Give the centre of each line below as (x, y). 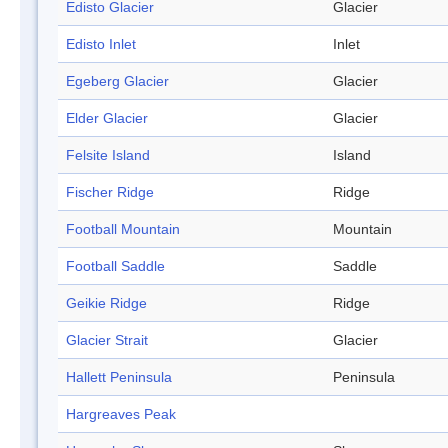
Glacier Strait (107, 340)
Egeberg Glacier (117, 81)
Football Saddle (115, 266)
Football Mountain (123, 229)
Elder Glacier (107, 118)
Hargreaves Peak (121, 414)
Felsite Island (108, 155)
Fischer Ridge (110, 192)
